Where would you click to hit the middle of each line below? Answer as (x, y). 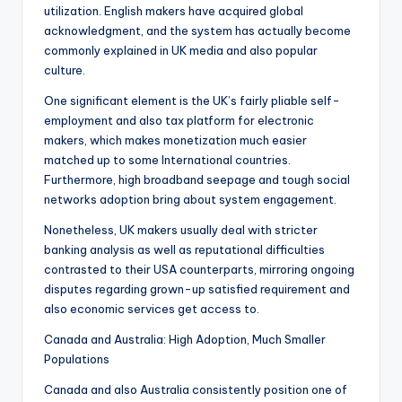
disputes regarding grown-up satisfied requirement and (197, 289)
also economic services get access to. (152, 309)
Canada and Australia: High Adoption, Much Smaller (185, 340)
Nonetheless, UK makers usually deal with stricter (181, 230)
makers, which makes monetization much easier (175, 140)
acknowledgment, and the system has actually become (197, 31)
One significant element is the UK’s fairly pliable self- (192, 101)
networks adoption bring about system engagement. (190, 200)
